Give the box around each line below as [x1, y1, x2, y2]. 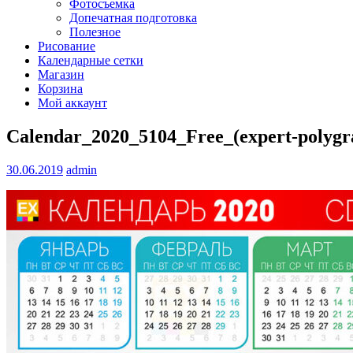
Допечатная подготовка [69, 11, 197, 24]
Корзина [38, 82, 83, 95]
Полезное [69, 25, 121, 39]
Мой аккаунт [38, 96, 107, 110]
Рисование [38, 39, 95, 53]
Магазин [38, 68, 84, 81]
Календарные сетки [38, 54, 143, 67]
